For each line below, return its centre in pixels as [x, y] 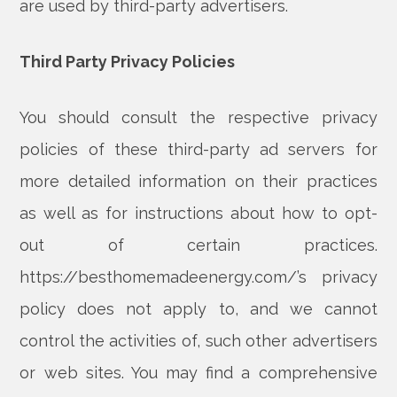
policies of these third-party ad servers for [198, 149]
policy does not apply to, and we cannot [198, 309]
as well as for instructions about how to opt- [198, 213]
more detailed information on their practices [198, 181]
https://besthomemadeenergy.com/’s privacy [198, 277]
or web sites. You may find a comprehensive [198, 373]
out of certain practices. [198, 245]
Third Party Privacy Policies [128, 62]
